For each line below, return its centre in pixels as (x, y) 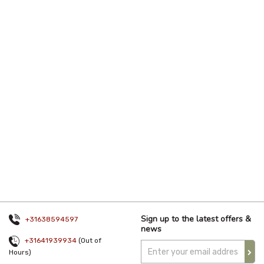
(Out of (89, 241)
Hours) (20, 252)
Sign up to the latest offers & (196, 219)
